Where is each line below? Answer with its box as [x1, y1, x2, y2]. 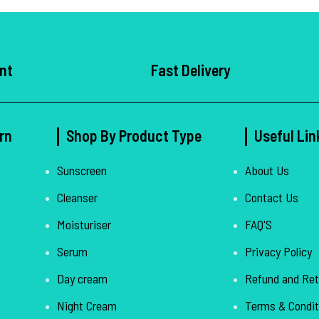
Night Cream [56, 297, 117, 313]
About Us [244, 162, 289, 178]
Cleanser [56, 189, 98, 205]
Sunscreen [56, 162, 107, 178]
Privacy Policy [244, 243, 312, 259]
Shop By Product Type [66, 125, 202, 145]
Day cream [56, 270, 108, 286]
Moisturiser [56, 216, 111, 232]
